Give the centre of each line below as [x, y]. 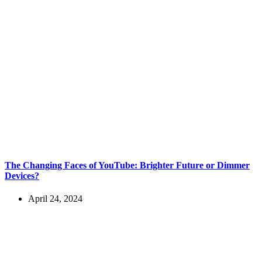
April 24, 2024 [55, 199]
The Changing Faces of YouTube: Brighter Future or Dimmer [127, 165]
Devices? [22, 175]
